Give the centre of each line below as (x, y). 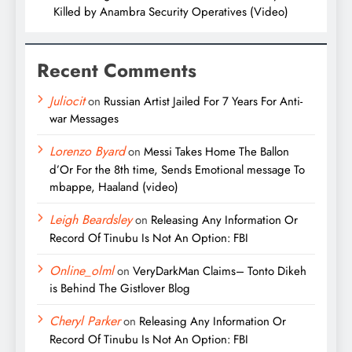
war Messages (84, 119)
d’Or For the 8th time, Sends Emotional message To (177, 170)
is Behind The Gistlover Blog (120, 289)
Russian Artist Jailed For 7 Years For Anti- (203, 102)
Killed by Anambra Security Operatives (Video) (171, 12)
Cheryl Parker (85, 321)
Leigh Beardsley (91, 220)
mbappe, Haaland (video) (114, 187)
